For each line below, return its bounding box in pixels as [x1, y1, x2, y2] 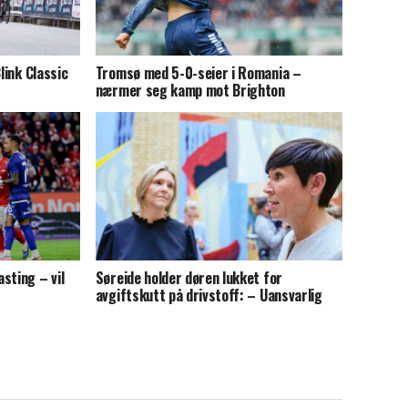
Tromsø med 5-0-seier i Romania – [95, 61, 301, 84]
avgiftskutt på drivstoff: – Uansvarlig [95, 283, 322, 306]
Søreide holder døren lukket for [95, 266, 282, 289]
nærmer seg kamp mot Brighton [95, 78, 285, 101]
